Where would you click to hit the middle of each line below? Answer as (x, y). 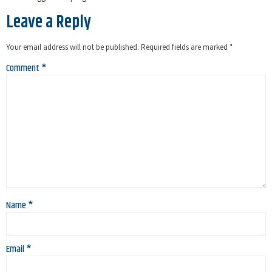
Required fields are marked (185, 49)
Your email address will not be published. (73, 49)
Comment (24, 68)
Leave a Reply (49, 23)
